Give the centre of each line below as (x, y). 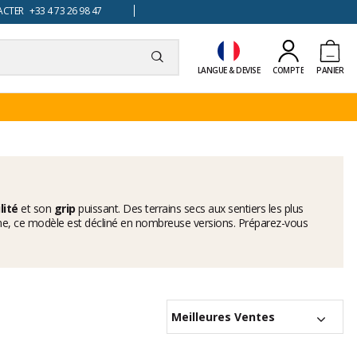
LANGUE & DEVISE (228, 70)
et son (37, 209)
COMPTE (288, 70)
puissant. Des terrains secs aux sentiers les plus (191, 209)
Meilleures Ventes (223, 317)
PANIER (330, 70)
